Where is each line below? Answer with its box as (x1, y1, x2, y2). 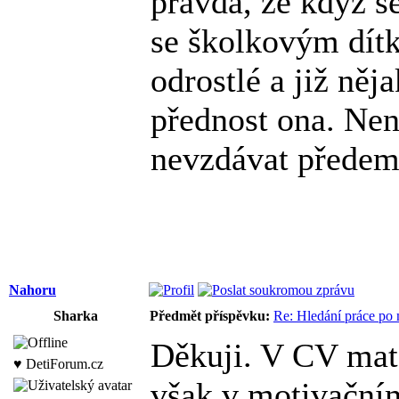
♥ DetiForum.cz (13, 355, 103, 371)
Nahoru (9, 281, 56, 297)
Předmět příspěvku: (150, 307, 270, 323)
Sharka (53, 307, 98, 323)
